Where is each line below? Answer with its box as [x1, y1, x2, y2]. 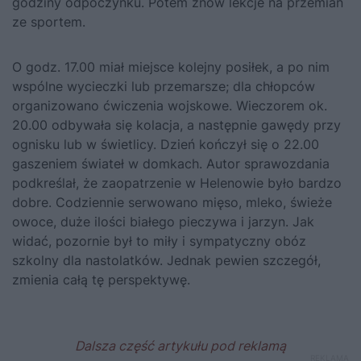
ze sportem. [12, 14, 85, 31]
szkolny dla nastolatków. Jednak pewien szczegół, [12, 252, 321, 269]
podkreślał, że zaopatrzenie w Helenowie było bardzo [12, 175, 342, 192]
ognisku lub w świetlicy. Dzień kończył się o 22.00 [12, 136, 319, 153]
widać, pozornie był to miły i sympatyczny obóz [12, 233, 306, 250]
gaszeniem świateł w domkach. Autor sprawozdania [12, 156, 330, 172]
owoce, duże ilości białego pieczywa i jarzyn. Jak [12, 214, 314, 230]
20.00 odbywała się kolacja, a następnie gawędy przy [12, 117, 341, 134]
